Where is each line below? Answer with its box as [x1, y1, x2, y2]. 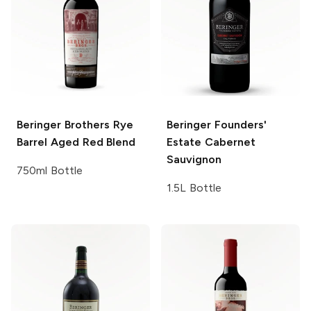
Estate [167, 135, 201, 149]
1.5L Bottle [167, 180, 221, 194]
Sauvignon [167, 152, 221, 166]
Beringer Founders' [167, 117, 267, 131]
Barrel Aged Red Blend [17, 135, 136, 149]
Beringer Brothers [17, 117, 110, 131]
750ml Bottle [17, 163, 83, 177]
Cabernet [201, 135, 255, 149]
